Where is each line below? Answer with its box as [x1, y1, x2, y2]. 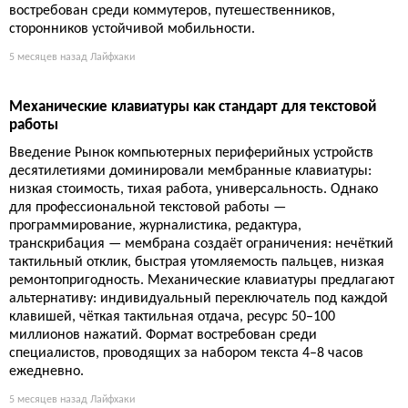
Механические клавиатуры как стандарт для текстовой [9, 99, 376, 116]
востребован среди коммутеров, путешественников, [9, 4, 335, 19]
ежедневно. [9, 364, 84, 380]
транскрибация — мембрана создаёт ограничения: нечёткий [9, 237, 393, 252]
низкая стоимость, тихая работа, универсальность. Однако [9, 182, 378, 198]
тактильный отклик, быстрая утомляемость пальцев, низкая [9, 255, 384, 270]
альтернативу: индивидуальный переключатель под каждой [9, 291, 388, 307]
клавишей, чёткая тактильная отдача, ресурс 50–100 [9, 310, 335, 325]
